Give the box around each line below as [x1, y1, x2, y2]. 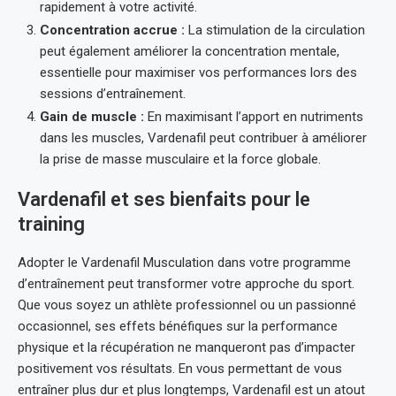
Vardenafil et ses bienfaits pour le [18, 188, 310, 210]
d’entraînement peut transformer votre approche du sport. [18, 276, 354, 292]
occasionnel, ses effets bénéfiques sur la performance [18, 318, 338, 334]
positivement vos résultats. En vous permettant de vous [18, 361, 342, 377]
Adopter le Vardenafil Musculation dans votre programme [18, 255, 351, 270]
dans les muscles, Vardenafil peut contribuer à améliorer [40, 130, 367, 146]
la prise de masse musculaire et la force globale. [40, 151, 321, 167]
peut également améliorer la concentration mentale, [40, 43, 339, 59]
